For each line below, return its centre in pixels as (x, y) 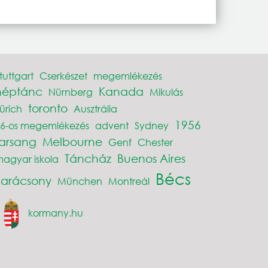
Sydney (151, 126)
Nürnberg (70, 92)
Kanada (121, 92)
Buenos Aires (151, 159)
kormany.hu (55, 212)
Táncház (88, 159)
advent (112, 126)
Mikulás (166, 92)
